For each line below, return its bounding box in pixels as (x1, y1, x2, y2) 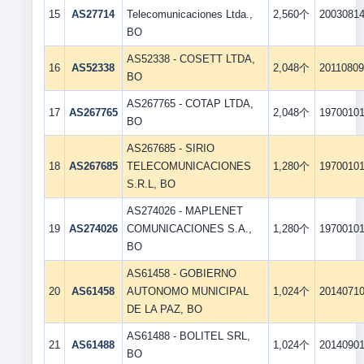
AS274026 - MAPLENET (126, 205, 243, 217)
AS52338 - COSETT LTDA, (126, 53, 255, 65)
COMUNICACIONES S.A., (126, 223, 252, 235)
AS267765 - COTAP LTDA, (126, 97, 253, 110)
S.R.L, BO (126, 178, 175, 190)
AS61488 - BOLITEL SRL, (126, 330, 250, 342)
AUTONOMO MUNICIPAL (126, 285, 249, 297)
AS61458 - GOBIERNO (126, 267, 236, 279)
